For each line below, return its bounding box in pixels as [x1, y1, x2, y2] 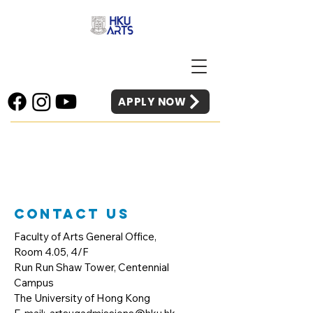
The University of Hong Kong [14, 291, 150, 305]
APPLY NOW [118, 94, 187, 109]
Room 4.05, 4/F [14, 245, 89, 259]
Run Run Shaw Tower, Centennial [14, 261, 169, 274]
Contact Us [14, 205, 130, 222]
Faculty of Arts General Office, [14, 230, 156, 243]
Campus [14, 276, 54, 289]
